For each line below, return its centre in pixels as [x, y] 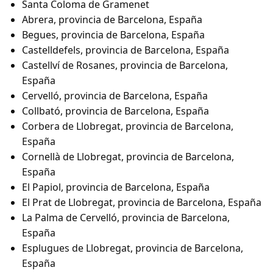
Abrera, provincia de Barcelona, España [112, 20]
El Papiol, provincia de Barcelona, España [116, 187]
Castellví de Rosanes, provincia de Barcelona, [125, 66]
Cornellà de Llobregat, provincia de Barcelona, [128, 157]
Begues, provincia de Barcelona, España [113, 35]
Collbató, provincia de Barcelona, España [115, 111]
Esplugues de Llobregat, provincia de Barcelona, [133, 248]
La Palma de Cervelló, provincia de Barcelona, [126, 218]
